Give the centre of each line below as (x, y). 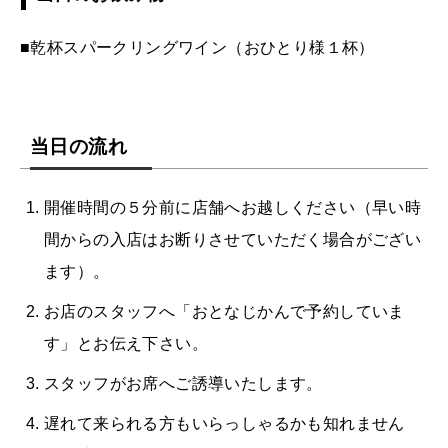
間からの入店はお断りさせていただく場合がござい (233, 239)
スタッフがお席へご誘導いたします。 (183, 383)
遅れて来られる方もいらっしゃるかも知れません (224, 423)
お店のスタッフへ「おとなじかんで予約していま (224, 311)
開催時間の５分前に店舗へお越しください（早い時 (233, 207)
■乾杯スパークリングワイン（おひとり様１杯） (197, 47)
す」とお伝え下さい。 (126, 343)
